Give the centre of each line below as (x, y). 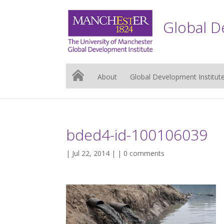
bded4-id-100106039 (137, 135)
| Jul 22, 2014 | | (95, 153)
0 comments (144, 153)
